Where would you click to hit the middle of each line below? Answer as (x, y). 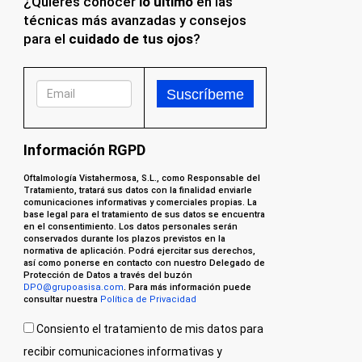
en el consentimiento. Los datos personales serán (130, 227)
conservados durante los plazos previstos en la (124, 239)
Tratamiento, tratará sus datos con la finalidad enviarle (137, 190)
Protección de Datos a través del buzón (107, 275)
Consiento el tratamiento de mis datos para (148, 329)
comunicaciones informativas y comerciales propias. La (140, 202)
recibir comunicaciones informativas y (122, 351)
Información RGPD (84, 150)
